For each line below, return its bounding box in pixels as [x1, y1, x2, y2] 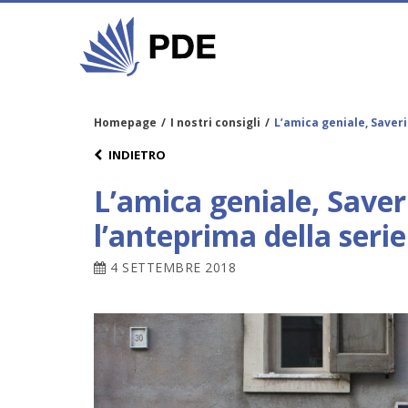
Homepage [94, 114, 157, 130]
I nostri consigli [170, 114, 260, 130]
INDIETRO [108, 146, 166, 163]
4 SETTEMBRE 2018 [106, 259, 236, 277]
